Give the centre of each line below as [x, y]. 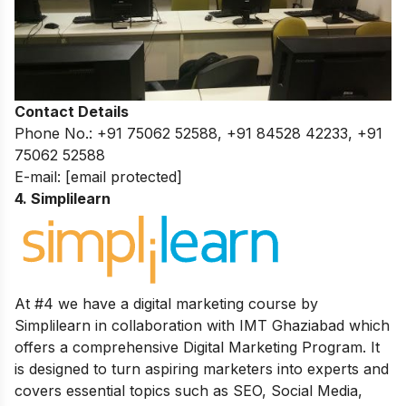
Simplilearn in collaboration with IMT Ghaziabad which [202, 325]
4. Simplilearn [63, 198]
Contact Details [72, 111]
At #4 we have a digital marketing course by [166, 303]
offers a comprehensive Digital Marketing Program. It [197, 347]
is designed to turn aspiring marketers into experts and [202, 368]
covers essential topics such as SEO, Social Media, [188, 390]
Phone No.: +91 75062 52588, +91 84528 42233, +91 [198, 133]
